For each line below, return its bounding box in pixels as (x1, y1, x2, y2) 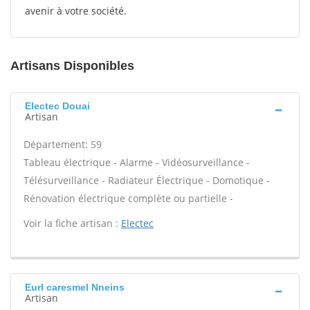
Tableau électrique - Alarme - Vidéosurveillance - (24, 156, 250, 169)
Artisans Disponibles (10, 59, 134, 73)
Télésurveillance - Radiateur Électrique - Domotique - (24, 174, 270, 187)
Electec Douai (25, 100, 90, 111)
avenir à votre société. (25, 4, 127, 17)
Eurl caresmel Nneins (25, 282, 125, 293)
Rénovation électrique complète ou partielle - (24, 192, 233, 205)
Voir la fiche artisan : (24, 217, 121, 230)
